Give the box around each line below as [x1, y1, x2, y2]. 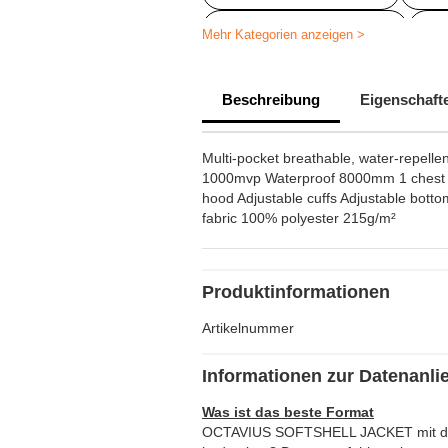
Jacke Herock [227, 59, 313, 75]
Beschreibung [222, 91, 320, 108]
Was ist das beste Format [202, 404, 374, 420]
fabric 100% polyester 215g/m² [202, 210, 396, 226]
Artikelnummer [202, 320, 294, 336]
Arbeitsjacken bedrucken [227, 21, 383, 37]
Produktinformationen [202, 282, 390, 302]
